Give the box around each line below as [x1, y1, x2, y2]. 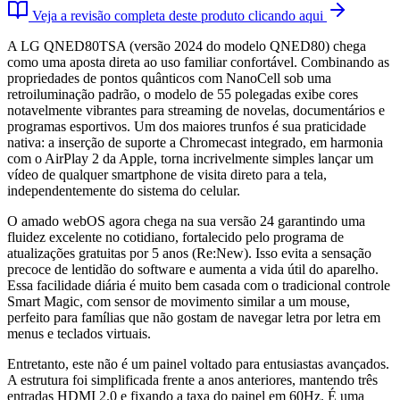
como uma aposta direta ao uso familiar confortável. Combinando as [7, 54, 389, 71]
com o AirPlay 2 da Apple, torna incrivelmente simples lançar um [7, 151, 373, 167]
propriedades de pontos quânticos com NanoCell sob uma [7, 71, 331, 87]
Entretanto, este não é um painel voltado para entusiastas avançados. [7, 356, 389, 372]
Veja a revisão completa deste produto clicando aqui [29, 8, 327, 24]
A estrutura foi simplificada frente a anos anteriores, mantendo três [7, 372, 378, 388]
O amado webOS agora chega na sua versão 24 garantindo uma [7, 213, 365, 229]
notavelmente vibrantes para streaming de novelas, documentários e [7, 103, 385, 119]
